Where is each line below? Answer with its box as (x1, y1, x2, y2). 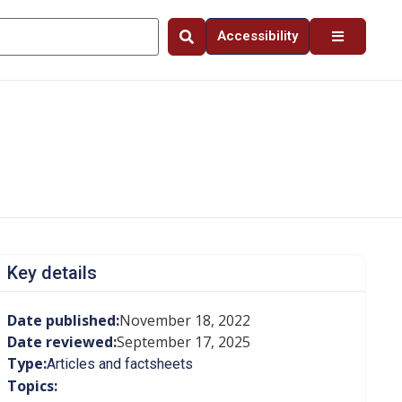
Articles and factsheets (46, 355, 193, 372)
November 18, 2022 (118, 310, 250, 330)
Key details (6, 262, 97, 284)
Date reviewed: (6, 332, 117, 352)
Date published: (6, 310, 119, 330)
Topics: (6, 376, 57, 396)
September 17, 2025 (116, 332, 250, 352)
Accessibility (217, 28, 298, 44)
